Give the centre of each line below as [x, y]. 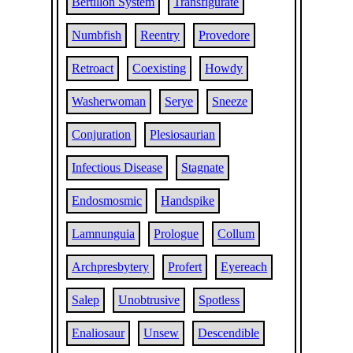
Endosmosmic [107, 201]
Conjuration [102, 134]
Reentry [160, 35]
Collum [236, 234]
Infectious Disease [117, 167]
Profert [185, 267]
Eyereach [244, 267]
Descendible [229, 333]
